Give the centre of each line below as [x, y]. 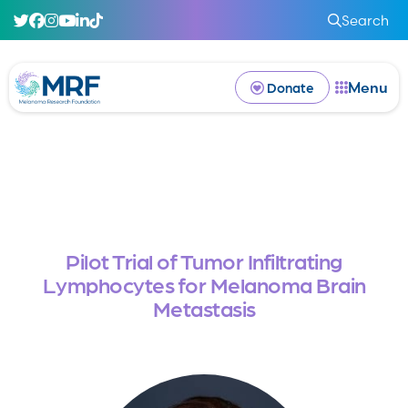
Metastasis [204, 307]
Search [365, 20]
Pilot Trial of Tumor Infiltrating [204, 260]
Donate [291, 87]
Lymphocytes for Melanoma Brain [204, 284]
